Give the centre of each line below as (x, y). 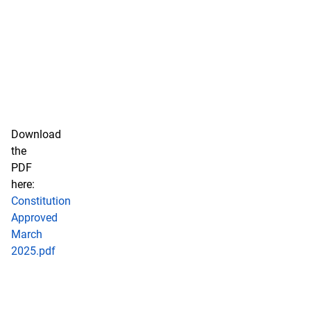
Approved (34, 218)
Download (36, 134)
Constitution (41, 201)
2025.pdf (33, 251)
